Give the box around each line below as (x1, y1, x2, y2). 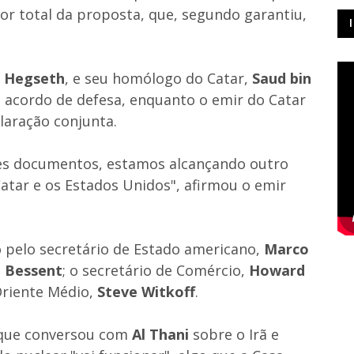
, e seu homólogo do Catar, (65, 68, 252, 88)
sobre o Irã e (193, 324, 279, 344)
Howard (249, 260, 305, 280)
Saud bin (252, 68, 311, 88)
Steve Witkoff (97, 281, 195, 301)
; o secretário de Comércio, (62, 260, 249, 280)
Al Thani (128, 324, 193, 344)
